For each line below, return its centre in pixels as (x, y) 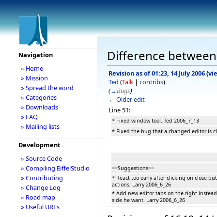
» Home (32, 68)
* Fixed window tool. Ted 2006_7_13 (155, 120)
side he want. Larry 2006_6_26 (148, 200)
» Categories (39, 97)
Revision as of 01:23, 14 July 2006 (157, 73)
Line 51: (119, 110)
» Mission (34, 78)
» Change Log (40, 187)
